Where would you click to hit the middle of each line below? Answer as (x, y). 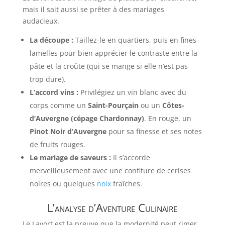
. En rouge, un (167, 118)
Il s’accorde (130, 157)
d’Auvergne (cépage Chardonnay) (87, 118)
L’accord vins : (54, 92)
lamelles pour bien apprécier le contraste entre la (113, 53)
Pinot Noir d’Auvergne (68, 131)
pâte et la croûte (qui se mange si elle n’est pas (108, 66)
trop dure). (47, 79)
